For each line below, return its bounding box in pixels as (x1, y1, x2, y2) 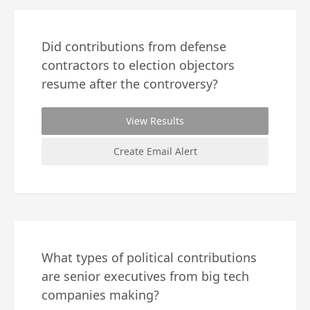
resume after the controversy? (42, 75, 218, 92)
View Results (126, 113, 184, 127)
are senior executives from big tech (42, 267, 249, 284)
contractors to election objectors (42, 56, 235, 73)
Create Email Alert (113, 144, 197, 158)
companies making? (42, 286, 159, 303)
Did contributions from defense (42, 37, 226, 55)
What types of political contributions (42, 248, 257, 266)
